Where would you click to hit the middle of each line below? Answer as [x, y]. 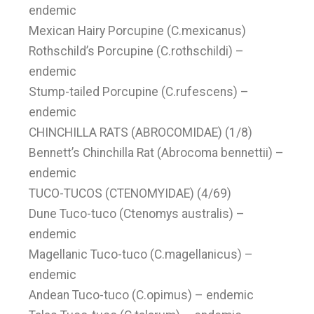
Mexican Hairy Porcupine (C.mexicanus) [138, 31]
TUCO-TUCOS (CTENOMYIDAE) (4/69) [130, 193]
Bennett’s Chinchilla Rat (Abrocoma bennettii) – [157, 153]
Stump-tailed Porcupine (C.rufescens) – [139, 92]
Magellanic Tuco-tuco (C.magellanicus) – [141, 254]
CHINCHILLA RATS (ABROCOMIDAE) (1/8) [141, 132]
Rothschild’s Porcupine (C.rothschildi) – [137, 51]
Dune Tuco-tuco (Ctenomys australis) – [137, 214]
